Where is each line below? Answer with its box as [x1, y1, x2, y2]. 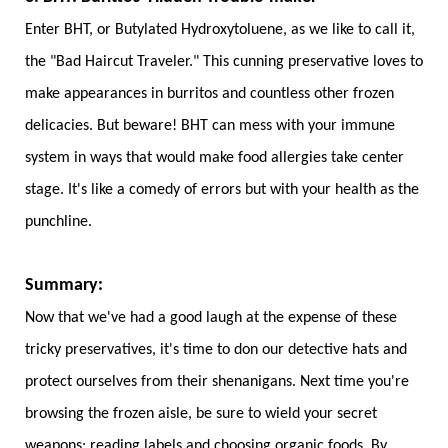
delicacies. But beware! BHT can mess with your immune [25, 118, 395, 135]
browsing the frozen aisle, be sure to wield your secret [25, 406, 377, 423]
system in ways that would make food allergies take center [25, 150, 404, 167]
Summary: [25, 276, 103, 296]
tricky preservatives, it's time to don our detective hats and [25, 342, 407, 359]
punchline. [25, 214, 92, 231]
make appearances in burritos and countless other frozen [25, 86, 394, 103]
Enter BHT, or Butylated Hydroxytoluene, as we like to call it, [25, 22, 415, 39]
